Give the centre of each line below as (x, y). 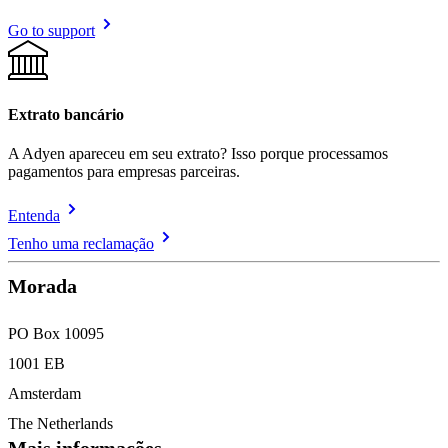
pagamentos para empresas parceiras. (124, 171)
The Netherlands (60, 423)
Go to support (51, 31)
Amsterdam (44, 393)
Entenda (34, 215)
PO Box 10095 (56, 333)
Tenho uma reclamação (81, 243)
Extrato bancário (66, 114)
